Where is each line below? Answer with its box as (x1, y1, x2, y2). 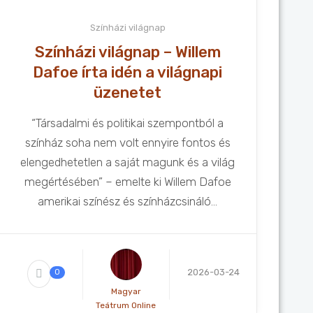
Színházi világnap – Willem (34, 43, 221, 61)
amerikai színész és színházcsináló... (38, 194, 218, 208)
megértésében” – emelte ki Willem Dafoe (24, 175, 231, 189)
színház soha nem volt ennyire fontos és (24, 136, 231, 150)
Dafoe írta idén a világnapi (33, 63, 223, 82)
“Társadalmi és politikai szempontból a (31, 116, 224, 130)
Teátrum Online (96, 300, 156, 310)
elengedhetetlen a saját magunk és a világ (20, 155, 235, 169)
